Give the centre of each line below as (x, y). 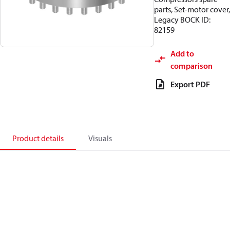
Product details (38, 138)
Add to (182, 53)
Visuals (100, 138)
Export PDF (190, 84)
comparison (191, 66)
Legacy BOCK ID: (182, 20)
